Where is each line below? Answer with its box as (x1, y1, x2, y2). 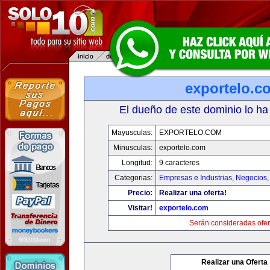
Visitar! (128, 204, 152, 212)
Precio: (128, 189, 152, 197)
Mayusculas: (111, 128, 152, 137)
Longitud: (122, 159, 152, 167)
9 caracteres (159, 159, 199, 167)
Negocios (236, 174, 267, 182)
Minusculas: (113, 143, 152, 152)
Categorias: (115, 174, 152, 182)
